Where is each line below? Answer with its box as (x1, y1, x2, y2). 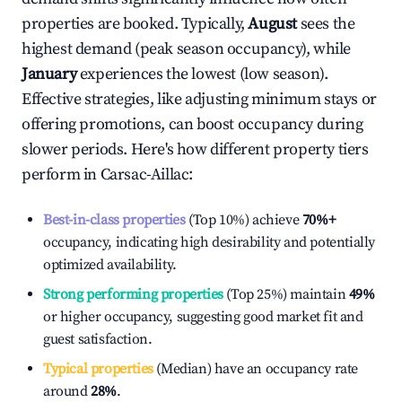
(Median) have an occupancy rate (153, 360, 359, 378)
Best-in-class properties (43, 211, 186, 229)
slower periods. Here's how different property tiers (22, 139, 369, 160)
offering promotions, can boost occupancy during (22, 114, 363, 135)
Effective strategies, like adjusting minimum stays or (22, 89, 377, 109)
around (43, 382, 92, 400)
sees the (300, 13, 355, 34)
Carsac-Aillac (100, 164, 189, 185)
